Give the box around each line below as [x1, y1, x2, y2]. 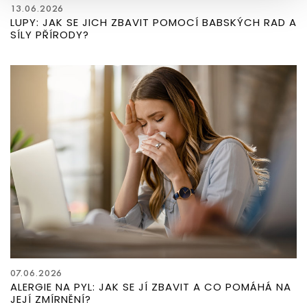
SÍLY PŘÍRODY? [10, 27, 89, 42]
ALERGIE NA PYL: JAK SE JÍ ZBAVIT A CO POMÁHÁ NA [10, 279, 291, 294]
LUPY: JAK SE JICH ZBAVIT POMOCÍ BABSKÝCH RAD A [10, 14, 297, 29]
